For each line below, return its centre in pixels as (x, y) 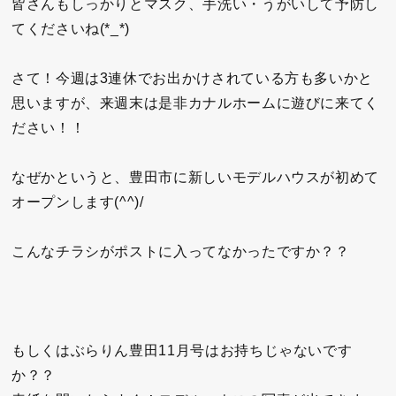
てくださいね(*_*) (71, 29)
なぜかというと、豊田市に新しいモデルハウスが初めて (195, 178)
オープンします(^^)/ (78, 202)
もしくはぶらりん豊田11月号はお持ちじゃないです (182, 351)
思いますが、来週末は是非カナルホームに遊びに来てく (195, 103)
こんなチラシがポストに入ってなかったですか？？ (181, 252)
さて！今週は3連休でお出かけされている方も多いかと (192, 79)
